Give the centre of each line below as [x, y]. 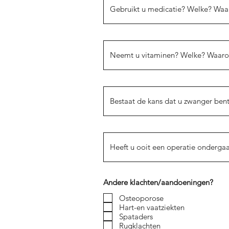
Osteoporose [141, 198]
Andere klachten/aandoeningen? [158, 182]
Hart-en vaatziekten [152, 207]
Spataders [136, 216]
